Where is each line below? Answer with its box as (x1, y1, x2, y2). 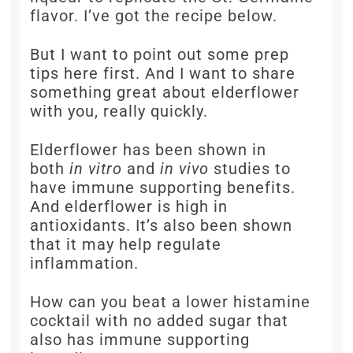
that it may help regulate (30, 235, 222, 255)
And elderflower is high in (30, 197, 229, 217)
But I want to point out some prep (30, 45, 290, 65)
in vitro (69, 159, 123, 179)
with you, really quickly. (30, 102, 209, 121)
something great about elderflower (30, 83, 300, 102)
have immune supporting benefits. (30, 178, 296, 198)
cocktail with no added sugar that (30, 311, 289, 331)
